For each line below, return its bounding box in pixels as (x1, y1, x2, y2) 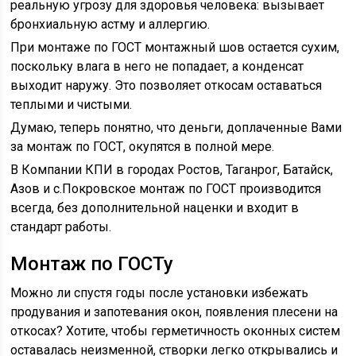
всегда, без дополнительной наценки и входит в (10, 200, 300, 215)
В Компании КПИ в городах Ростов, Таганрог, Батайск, (10, 162, 334, 177)
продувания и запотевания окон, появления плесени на (10, 304, 339, 319)
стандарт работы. (10, 219, 112, 234)
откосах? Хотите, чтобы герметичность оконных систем (10, 323, 341, 339)
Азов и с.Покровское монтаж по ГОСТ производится (10, 181, 322, 196)
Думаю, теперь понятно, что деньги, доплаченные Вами (10, 120, 342, 135)
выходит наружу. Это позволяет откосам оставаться (10, 78, 323, 93)
